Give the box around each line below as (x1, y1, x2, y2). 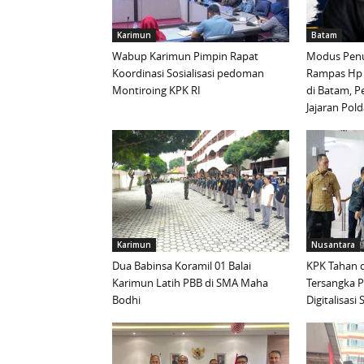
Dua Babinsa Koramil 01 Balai (112, 258, 251, 274)
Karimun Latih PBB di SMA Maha (112, 275, 268, 291)
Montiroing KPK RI (112, 83, 201, 98)
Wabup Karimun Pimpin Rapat (112, 49, 258, 64)
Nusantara (311, 239, 355, 251)
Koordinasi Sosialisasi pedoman (112, 66, 264, 81)
